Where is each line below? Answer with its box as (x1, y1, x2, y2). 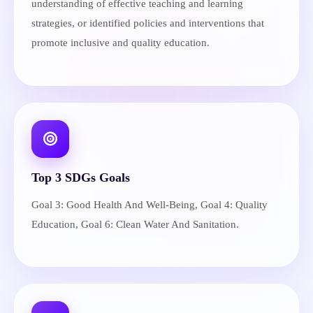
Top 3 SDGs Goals (31, 170, 130, 184)
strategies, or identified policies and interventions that (31, 17, 264, 29)
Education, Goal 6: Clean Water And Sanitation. (31, 218, 239, 230)
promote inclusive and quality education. (31, 37, 210, 48)
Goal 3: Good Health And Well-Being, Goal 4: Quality (31, 198, 268, 210)
